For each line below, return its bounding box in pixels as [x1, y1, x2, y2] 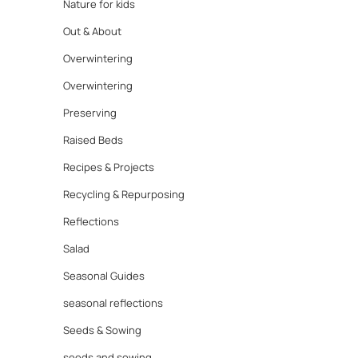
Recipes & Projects [63, 160, 154, 175]
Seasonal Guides [63, 268, 145, 284]
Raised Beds [63, 133, 123, 148]
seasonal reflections [63, 296, 163, 311]
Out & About [63, 24, 121, 39]
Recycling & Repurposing [63, 187, 185, 202]
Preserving [63, 105, 117, 121]
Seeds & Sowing [63, 323, 141, 338]
